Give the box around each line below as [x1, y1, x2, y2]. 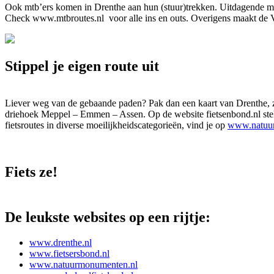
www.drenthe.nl [29, 237, 92, 248]
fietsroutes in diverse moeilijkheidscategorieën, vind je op [5, 119, 228, 130]
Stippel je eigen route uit [5, 57, 159, 74]
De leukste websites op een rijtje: [5, 209, 210, 225]
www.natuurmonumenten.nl [29, 259, 138, 270]
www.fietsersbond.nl [29, 248, 109, 259]
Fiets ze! [5, 163, 57, 180]
